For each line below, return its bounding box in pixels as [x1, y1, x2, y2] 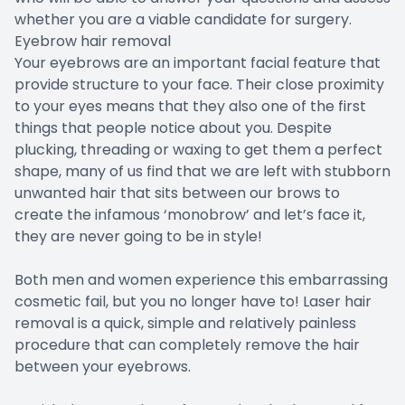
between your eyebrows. [14, 356, 191, 378]
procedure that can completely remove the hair [14, 334, 360, 356]
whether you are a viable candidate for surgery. [14, 9, 352, 31]
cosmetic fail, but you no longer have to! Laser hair [14, 291, 372, 313]
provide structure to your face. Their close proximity [14, 74, 384, 96]
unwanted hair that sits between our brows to [14, 183, 340, 204]
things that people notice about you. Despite [14, 118, 332, 139]
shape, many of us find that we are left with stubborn [14, 161, 391, 183]
